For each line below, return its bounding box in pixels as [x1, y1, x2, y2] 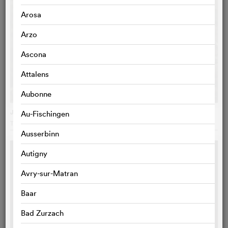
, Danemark [63, 119, 94, 128]
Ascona [21, 49, 46, 59]
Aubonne [21, 89, 51, 99]
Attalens [21, 69, 49, 79]
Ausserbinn [21, 129, 59, 138]
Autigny [21, 149, 47, 158]
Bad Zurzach [21, 208, 64, 218]
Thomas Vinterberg [10, 119, 63, 128]
